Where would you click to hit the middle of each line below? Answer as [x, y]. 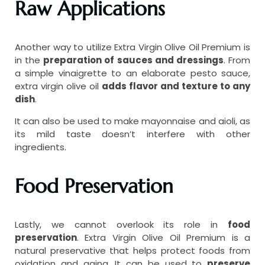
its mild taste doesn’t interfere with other [132, 134]
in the [29, 60]
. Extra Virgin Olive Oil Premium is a [164, 238]
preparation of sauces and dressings [133, 60]
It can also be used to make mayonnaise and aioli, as [132, 121]
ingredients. [41, 147]
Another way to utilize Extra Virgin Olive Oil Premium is [132, 47]
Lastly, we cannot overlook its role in [121, 225]
